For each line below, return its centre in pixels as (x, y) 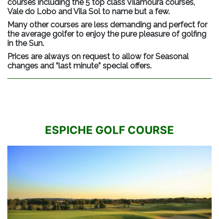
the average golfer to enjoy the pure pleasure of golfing (107, 34)
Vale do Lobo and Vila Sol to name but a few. (88, 12)
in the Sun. (26, 44)
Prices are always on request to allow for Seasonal (98, 57)
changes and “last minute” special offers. (79, 66)
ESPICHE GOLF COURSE (109, 130)
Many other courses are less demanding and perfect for (107, 25)
